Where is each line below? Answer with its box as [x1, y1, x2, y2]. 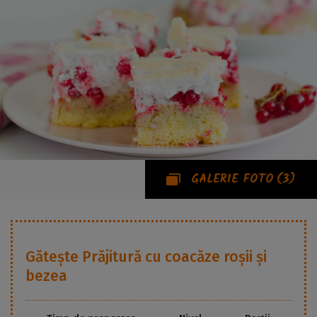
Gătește [25, 248, 82, 267]
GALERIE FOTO [191, 170, 274, 190]
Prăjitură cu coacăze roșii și [82, 248, 267, 267]
